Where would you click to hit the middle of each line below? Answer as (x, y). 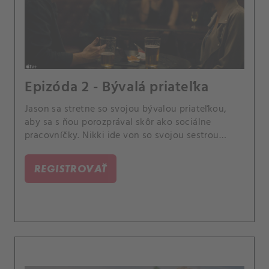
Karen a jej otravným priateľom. (93, 149)
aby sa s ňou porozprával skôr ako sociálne (118, 122)
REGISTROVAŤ (71, 168)
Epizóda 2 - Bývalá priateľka (117, 87)
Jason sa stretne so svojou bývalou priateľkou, (126, 109)
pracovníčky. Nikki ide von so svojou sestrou (122, 135)
